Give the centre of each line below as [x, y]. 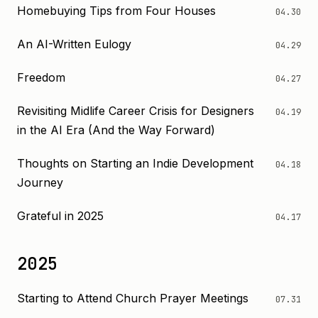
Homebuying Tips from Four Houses [116, 11]
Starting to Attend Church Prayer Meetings [133, 298]
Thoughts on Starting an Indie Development [135, 163]
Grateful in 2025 [60, 216]
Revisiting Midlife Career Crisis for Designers [136, 111]
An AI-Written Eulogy [74, 44]
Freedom [41, 77]
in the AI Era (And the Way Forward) [116, 130]
